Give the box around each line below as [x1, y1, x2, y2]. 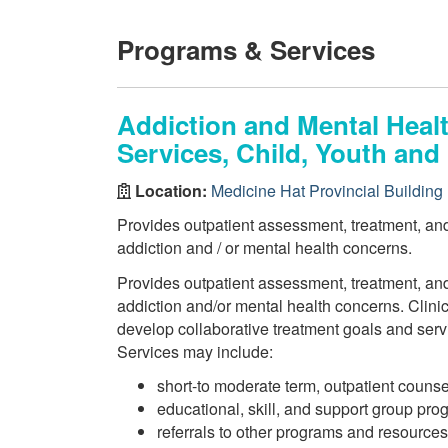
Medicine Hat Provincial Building [211, 178, 443, 202]
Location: [131, 178, 211, 202]
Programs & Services [117, 31, 375, 68]
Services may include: [117, 339, 273, 363]
